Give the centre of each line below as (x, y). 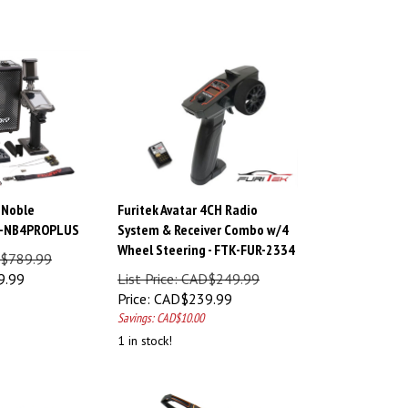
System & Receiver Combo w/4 (203, 221)
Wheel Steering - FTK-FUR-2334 (206, 241)
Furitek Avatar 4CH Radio (188, 201)
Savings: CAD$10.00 (161, 309)
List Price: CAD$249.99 (189, 270)
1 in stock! (145, 332)
